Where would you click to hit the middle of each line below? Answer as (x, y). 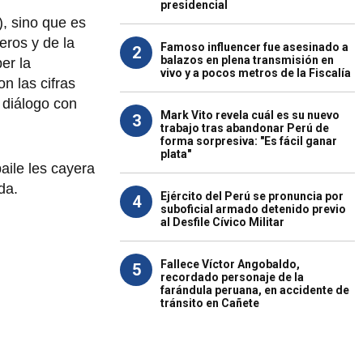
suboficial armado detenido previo (253, 209)
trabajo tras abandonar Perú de (245, 128)
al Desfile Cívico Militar (222, 222)
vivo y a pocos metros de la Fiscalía (256, 73)
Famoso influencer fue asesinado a (254, 47)
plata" (176, 154)
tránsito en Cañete (210, 303)
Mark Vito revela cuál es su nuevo (250, 115)
